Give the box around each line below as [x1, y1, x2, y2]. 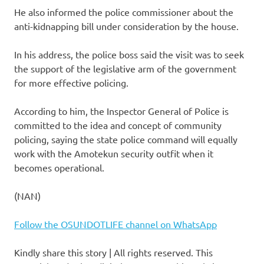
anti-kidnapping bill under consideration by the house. [14, 20, 239, 32]
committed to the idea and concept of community [14, 119, 222, 131]
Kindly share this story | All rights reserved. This [14, 246, 213, 259]
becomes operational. [14, 161, 104, 174]
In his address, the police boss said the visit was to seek [14, 48, 244, 61]
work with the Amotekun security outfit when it [14, 147, 213, 160]
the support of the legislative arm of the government [14, 62, 236, 75]
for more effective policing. [14, 77, 128, 89]
